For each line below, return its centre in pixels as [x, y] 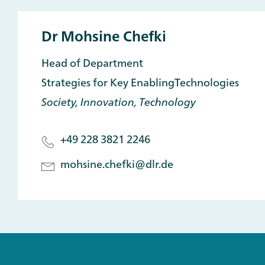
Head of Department [92, 62]
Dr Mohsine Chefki [104, 36]
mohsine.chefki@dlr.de [117, 164]
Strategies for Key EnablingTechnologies [140, 82]
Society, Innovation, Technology [119, 101]
